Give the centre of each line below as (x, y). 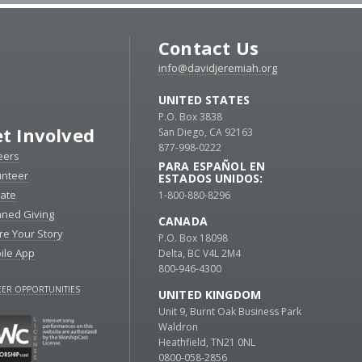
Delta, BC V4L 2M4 (200, 254)
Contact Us (209, 48)
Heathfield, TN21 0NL (207, 343)
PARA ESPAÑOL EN (212, 166)
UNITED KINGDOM (210, 295)
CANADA (183, 221)
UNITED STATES (204, 100)
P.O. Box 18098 (193, 238)
